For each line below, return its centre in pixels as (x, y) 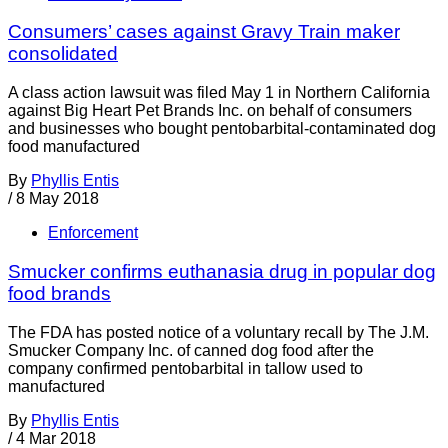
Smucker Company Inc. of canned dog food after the (191, 350)
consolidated (63, 54)
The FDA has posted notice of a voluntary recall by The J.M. (218, 332)
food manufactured (74, 147)
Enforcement (93, 233)
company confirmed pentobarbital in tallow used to (185, 368)
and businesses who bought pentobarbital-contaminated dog (222, 129)
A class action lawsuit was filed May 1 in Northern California (219, 93)
